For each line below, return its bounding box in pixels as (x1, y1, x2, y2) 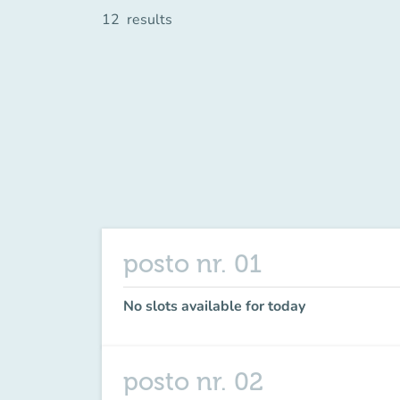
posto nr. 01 (123, 250, 262, 279)
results (127, 10, 172, 29)
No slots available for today (123, 296, 305, 316)
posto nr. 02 (123, 368, 263, 396)
